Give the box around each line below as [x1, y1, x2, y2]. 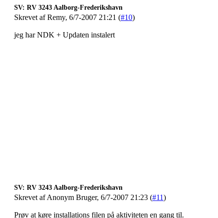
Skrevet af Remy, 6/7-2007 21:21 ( [14, 13, 121, 21]
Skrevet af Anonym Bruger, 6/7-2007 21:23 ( [14, 193, 152, 201]
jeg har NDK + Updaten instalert [14, 31, 115, 39]
